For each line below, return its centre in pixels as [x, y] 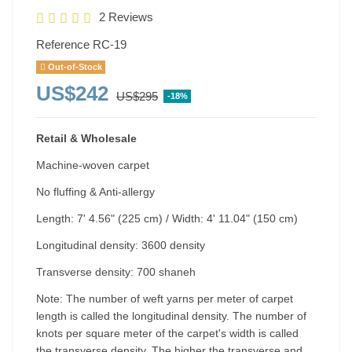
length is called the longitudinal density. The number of [171, 315]
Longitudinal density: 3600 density [121, 245]
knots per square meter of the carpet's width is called [167, 333]
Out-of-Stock [73, 67]
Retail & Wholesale [86, 138]
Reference [63, 44]
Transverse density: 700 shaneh [116, 271]
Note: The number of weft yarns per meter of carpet [165, 298]
